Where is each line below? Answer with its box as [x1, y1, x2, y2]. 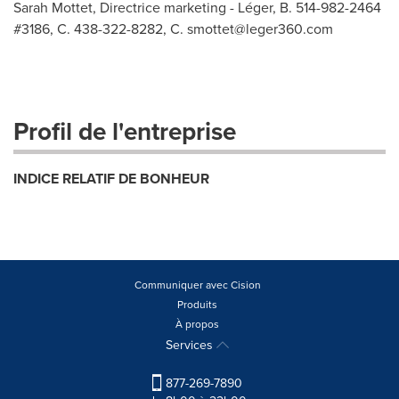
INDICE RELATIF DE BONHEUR [13, 168, 209, 189]
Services [166, 336, 216, 354]
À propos [175, 316, 219, 332]
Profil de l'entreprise [13, 113, 236, 150]
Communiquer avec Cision [134, 277, 261, 293]
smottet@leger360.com [187, 19, 333, 39]
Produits [177, 297, 217, 313]
